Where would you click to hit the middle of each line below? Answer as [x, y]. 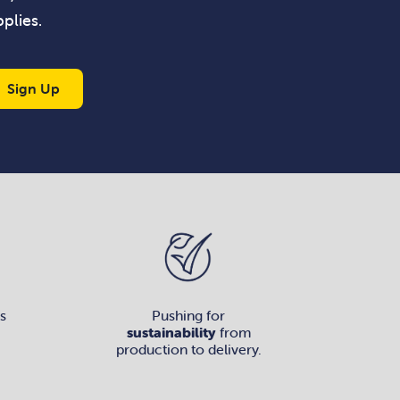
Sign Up [33, 88]
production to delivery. [188, 350]
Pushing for [188, 316]
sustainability [171, 333]
